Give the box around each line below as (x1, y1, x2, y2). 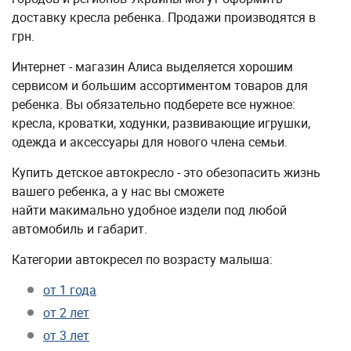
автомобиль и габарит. (12, 220, 147, 237)
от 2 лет (43, 304, 89, 321)
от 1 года (43, 281, 96, 299)
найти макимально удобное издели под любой (12, 201, 287, 219)
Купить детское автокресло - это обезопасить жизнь (12, 164, 320, 181)
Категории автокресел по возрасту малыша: (12, 251, 273, 268)
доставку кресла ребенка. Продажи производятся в (12, 9, 316, 26)
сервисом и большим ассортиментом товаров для (12, 77, 308, 94)
